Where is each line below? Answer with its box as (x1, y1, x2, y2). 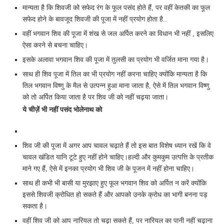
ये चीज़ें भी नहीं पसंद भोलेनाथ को (22, 106, 102, 114)
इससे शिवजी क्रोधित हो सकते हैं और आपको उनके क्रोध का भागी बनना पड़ (22, 191, 207, 199)
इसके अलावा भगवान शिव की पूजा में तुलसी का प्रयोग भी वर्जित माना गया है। (22, 56, 209, 64)
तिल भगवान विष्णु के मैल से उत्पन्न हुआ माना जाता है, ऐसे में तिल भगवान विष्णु (22, 82, 209, 90)
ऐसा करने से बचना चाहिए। (22, 41, 88, 49)
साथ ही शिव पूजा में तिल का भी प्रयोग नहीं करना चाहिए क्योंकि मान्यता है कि (22, 70, 207, 78)
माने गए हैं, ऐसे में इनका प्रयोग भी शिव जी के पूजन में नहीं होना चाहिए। (22, 165, 194, 173)
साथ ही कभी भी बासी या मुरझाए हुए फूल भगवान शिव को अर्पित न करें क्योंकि (22, 179, 206, 187)
